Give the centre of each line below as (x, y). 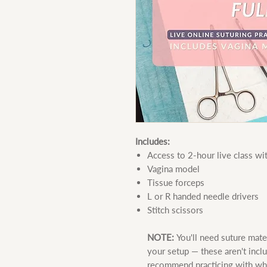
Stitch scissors (175, 209)
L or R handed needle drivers (203, 196)
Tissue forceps (176, 182)
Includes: (153, 141)
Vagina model (173, 168)
